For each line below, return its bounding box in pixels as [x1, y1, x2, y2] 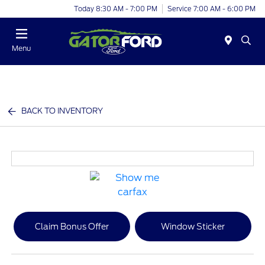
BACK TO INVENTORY [21, 106, 104, 115]
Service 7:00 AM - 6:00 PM [167, 4, 256, 13]
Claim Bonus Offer [35, 221, 109, 231]
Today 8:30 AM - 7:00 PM [74, 4, 157, 13]
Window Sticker [161, 221, 225, 231]
